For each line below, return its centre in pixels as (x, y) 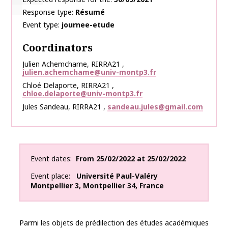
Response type (47, 12)
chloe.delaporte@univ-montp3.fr (82, 94)
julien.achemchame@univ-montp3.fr (89, 72)
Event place (50, 176)
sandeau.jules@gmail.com (155, 107)
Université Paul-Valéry (117, 176)
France (152, 186)
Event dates (50, 159)
